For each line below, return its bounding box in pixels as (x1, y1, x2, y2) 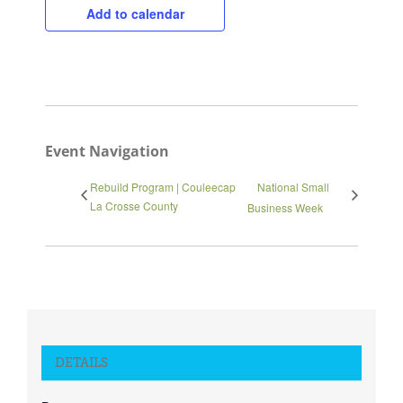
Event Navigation (45, 140, 169, 161)
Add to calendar (85, 4, 184, 23)
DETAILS (54, 354, 108, 371)
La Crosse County (90, 198, 178, 214)
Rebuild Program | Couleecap (90, 179, 236, 195)
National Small (257, 179, 330, 195)
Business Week (247, 200, 324, 216)
